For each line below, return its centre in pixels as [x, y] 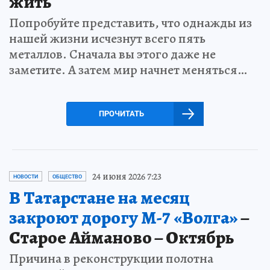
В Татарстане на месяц [99, 197]
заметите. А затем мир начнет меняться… [128, 70]
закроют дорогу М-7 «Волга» [124, 217]
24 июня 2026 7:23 [127, 176]
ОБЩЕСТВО [67, 176]
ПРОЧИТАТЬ [121, 113]
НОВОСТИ [26, 176]
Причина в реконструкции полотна [111, 258]
